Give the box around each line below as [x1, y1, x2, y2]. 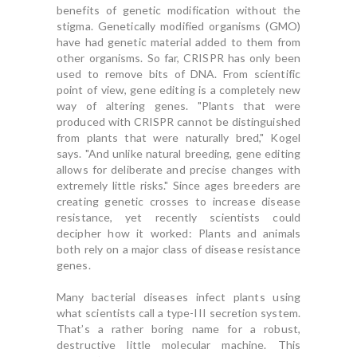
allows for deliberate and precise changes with [57, 163, 300, 176]
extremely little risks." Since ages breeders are [57, 178, 300, 192]
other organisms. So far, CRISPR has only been [57, 51, 300, 65]
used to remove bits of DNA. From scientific [57, 67, 300, 80]
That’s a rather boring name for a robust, [57, 322, 300, 335]
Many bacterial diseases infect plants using [57, 290, 300, 304]
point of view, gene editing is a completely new [57, 83, 300, 96]
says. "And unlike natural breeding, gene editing [57, 147, 300, 160]
